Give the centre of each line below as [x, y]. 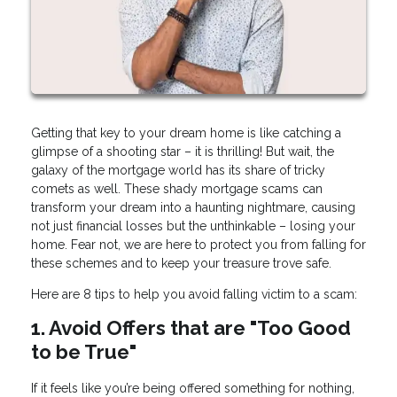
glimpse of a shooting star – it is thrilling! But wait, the [183, 152]
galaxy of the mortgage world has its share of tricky [178, 171]
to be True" [84, 352]
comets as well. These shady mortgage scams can [177, 189]
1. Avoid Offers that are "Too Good [191, 328]
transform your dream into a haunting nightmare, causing [193, 208]
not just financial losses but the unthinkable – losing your [193, 226]
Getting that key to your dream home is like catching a [186, 133]
